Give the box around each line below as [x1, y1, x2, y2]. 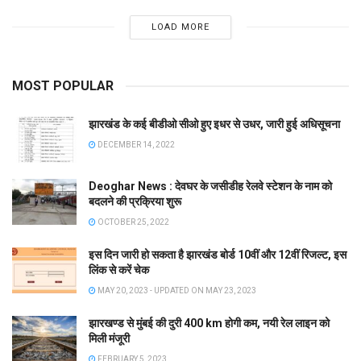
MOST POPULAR [12, 77, 114, 93]
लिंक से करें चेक [89, 263, 149, 276]
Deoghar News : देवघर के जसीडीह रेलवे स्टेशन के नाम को [89, 179, 332, 193]
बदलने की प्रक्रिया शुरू [89, 194, 181, 208]
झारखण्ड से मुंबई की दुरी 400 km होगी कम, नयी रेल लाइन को [89, 316, 330, 330]
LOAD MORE [151, 21, 210, 32]
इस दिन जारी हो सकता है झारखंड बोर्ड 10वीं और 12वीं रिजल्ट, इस [89, 247, 346, 261]
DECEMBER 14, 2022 [96, 139, 175, 149]
